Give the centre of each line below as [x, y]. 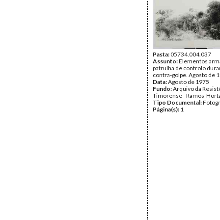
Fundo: [163, 89]
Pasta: [162, 54]
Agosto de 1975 [189, 82]
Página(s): [166, 109]
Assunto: [166, 61]
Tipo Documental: [178, 102]
